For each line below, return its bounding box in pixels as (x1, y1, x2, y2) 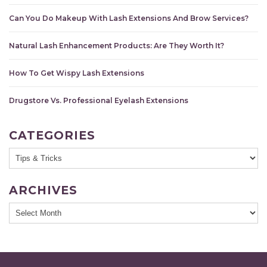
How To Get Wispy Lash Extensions (9, 68, 144, 77)
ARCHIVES (9, 182, 77, 197)
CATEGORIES (9, 128, 95, 142)
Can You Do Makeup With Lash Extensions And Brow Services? (9, 13, 249, 23)
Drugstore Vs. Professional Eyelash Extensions (9, 95, 188, 105)
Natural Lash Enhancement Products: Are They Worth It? (9, 41, 224, 50)
